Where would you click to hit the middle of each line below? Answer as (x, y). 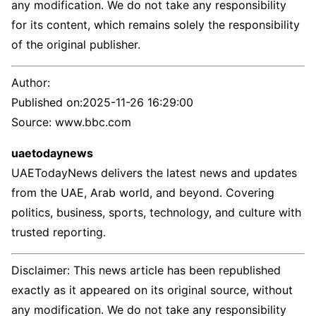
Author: (31, 83)
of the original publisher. (76, 44)
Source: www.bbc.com (71, 122)
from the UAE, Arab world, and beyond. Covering (143, 193)
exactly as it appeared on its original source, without (152, 290)
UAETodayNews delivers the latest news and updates (154, 173)
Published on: (47, 102)
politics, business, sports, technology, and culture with (156, 212)
